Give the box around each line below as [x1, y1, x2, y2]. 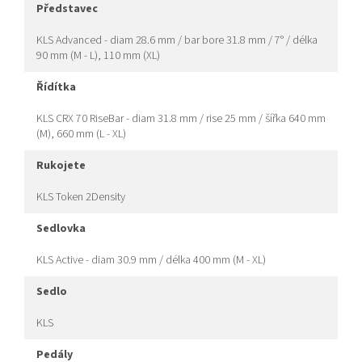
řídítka [44, 79, 76, 96]
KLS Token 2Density [36, 189, 125, 206]
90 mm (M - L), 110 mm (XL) [36, 48, 160, 65]
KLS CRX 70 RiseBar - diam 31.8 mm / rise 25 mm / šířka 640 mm [36, 111, 326, 128]
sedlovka [43, 221, 86, 238]
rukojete [44, 158, 86, 175]
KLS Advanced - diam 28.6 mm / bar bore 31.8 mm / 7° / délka [36, 32, 318, 49]
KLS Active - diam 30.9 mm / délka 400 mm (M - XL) [36, 252, 266, 269]
